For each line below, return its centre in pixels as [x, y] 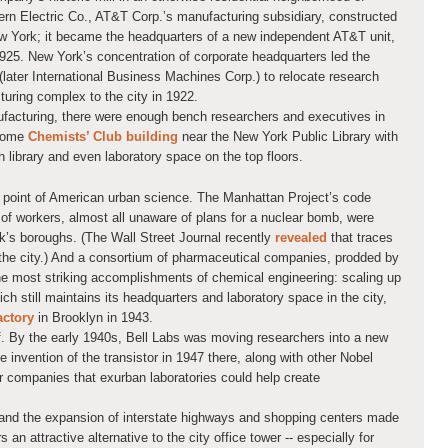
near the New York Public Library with [288, 136]
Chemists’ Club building [103, 136]
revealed [301, 238]
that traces [360, 238]
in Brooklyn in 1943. [93, 318]
